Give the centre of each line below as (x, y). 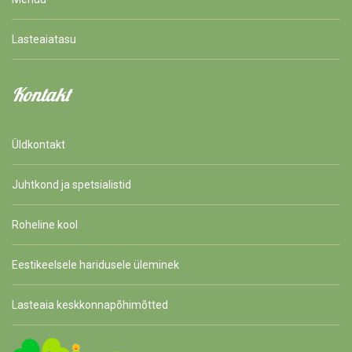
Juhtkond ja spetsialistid (71, 185)
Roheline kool (45, 225)
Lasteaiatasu (44, 40)
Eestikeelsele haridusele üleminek (95, 265)
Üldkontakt (38, 145)
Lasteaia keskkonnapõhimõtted (90, 305)
